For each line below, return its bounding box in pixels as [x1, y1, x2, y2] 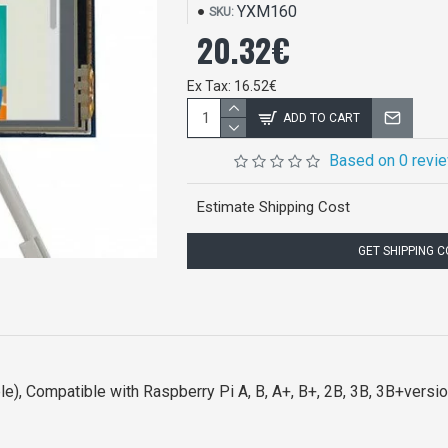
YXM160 [237, 2, 298, 21]
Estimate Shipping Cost [197, 198, 351, 216]
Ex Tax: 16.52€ [187, 78, 278, 94]
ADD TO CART [283, 110, 361, 125]
